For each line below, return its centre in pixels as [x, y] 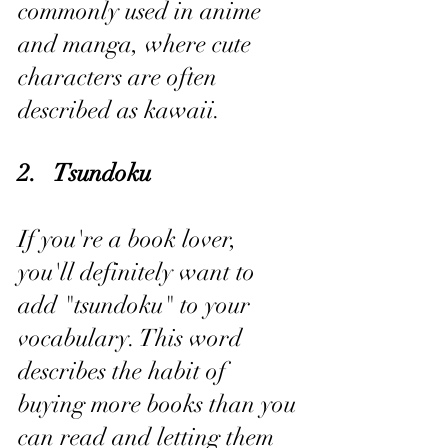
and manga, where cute [137, 44]
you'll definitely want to [139, 272]
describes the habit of [125, 371]
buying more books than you [160, 404]
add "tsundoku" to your [137, 305]
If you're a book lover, [130, 239]
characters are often [120, 77]
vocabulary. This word [133, 338]
